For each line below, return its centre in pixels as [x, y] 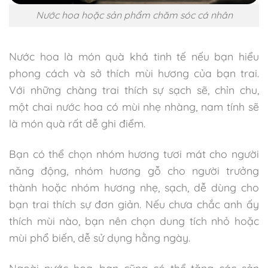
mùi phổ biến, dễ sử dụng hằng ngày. [100, 238]
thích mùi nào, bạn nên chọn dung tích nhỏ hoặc [134, 221]
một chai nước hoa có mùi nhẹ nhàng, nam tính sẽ [134, 107]
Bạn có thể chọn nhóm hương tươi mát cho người [134, 154]
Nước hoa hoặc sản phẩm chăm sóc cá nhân [134, 15]
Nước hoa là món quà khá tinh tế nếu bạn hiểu [134, 57]
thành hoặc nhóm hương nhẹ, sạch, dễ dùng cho [134, 188]
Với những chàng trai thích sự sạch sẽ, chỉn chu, [134, 90]
